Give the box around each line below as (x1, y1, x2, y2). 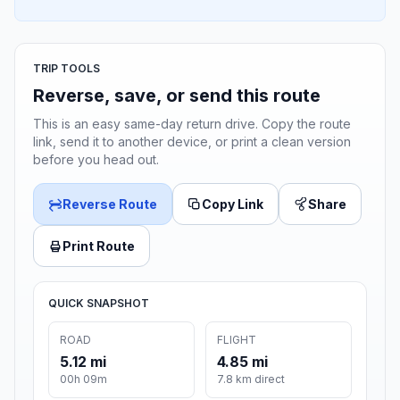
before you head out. (33, 152, 159, 168)
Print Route (62, 238, 135, 254)
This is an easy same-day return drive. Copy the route (33, 116, 351, 132)
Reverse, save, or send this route (33, 85, 321, 107)
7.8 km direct (217, 372, 285, 387)
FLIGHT (217, 333, 256, 347)
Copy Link (202, 196, 263, 212)
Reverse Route (62, 196, 157, 212)
